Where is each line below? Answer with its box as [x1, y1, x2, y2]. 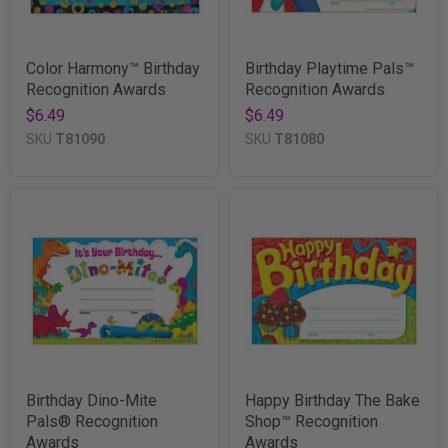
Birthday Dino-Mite [26, 390, 157, 410]
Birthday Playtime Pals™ [245, 58, 414, 78]
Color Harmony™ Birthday [26, 58, 200, 78]
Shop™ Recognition [245, 411, 378, 431]
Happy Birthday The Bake [245, 390, 420, 410]
